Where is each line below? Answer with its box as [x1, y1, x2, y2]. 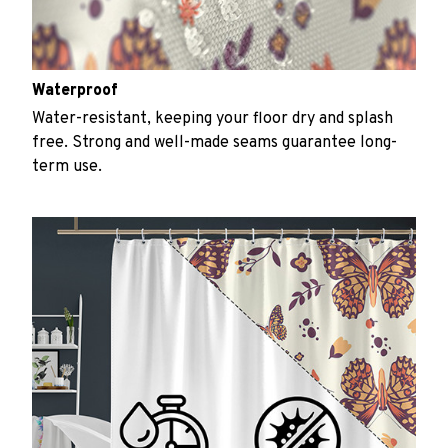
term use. [32, 156, 102, 177]
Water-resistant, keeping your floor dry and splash [32, 108, 393, 129]
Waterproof [32, 81, 118, 102]
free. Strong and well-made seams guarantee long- [32, 132, 397, 153]
